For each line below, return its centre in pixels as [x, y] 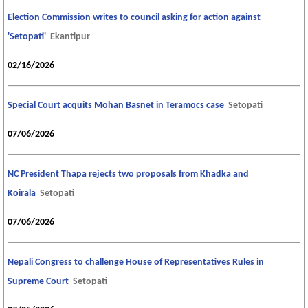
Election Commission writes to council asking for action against [134, 18]
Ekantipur [70, 37]
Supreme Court [38, 282]
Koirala [22, 194]
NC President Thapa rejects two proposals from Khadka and [128, 175]
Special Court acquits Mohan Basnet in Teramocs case [116, 106]
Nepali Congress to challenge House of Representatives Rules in [136, 263]
